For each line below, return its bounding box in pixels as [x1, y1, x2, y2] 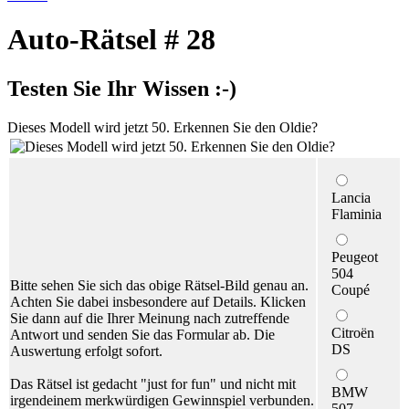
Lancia [331, 189, 371, 205]
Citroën [331, 324, 374, 341]
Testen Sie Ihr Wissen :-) [7, 76, 236, 100]
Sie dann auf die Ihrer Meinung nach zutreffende [10, 309, 289, 326]
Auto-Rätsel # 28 [7, 23, 215, 57]
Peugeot [331, 248, 378, 265]
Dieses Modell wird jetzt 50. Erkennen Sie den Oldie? [7, 119, 318, 135]
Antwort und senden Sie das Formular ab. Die [10, 326, 275, 342]
